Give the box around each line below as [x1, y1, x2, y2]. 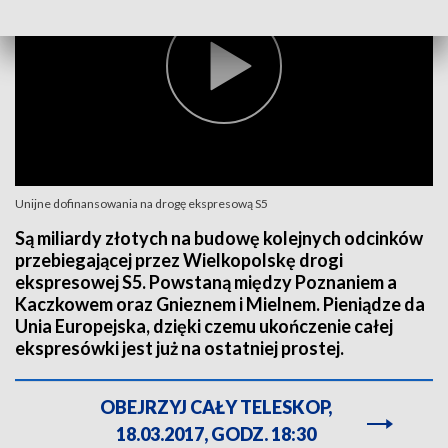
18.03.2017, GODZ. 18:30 [116, 423, 316, 445]
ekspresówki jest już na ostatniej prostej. [15, 337, 344, 359]
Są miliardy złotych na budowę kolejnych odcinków [15, 227, 423, 249]
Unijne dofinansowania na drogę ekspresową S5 [15, 196, 268, 211]
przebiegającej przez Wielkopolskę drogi [15, 249, 343, 271]
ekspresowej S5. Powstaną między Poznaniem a [15, 271, 397, 293]
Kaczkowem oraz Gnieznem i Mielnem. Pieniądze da [15, 293, 425, 315]
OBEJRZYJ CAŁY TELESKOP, [100, 396, 332, 418]
